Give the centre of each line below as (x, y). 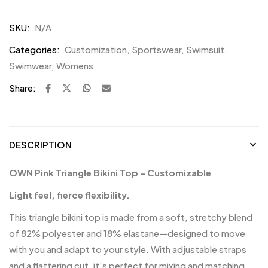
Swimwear (30, 65)
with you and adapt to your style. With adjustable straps (128, 249)
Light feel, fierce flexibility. (69, 194)
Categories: (34, 49)
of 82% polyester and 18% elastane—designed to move (127, 233)
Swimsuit (205, 49)
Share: (22, 87)
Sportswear (156, 49)
